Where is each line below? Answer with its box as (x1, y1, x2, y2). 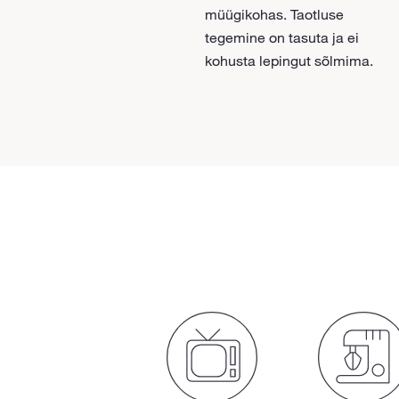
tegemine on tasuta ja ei (204, 28, 359, 46)
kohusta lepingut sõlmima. (204, 51, 373, 69)
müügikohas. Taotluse (204, 4, 344, 23)
